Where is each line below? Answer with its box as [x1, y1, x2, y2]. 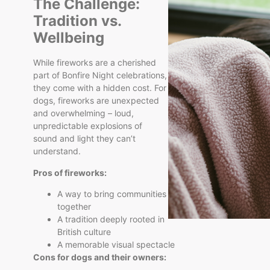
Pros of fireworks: [33, 167, 107, 178]
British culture [57, 227, 111, 237]
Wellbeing [33, 29, 104, 47]
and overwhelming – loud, [33, 108, 134, 119]
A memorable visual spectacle [57, 239, 175, 250]
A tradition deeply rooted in [57, 214, 165, 225]
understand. [33, 146, 81, 157]
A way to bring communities [57, 189, 166, 199]
